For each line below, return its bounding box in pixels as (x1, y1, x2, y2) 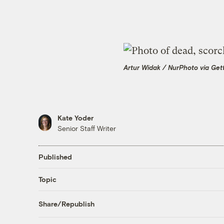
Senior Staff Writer (57, 123, 116, 132)
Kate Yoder (57, 113, 93, 122)
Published (38, 152, 72, 161)
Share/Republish (38, 199, 94, 208)
